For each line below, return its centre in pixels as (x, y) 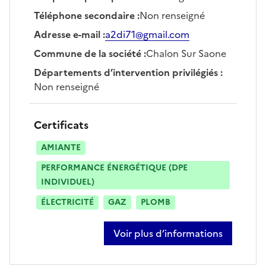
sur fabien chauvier (156, 240)
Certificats (61, 125)
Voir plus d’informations (168, 233)
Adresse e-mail (67, 34)
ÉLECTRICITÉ (67, 202)
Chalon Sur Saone (186, 53)
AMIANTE (61, 147)
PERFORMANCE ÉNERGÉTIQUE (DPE (114, 167)
